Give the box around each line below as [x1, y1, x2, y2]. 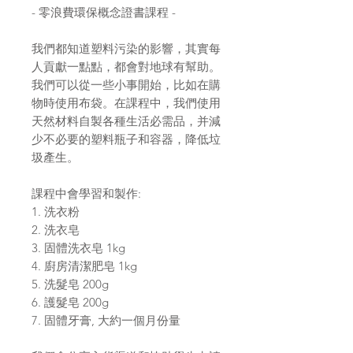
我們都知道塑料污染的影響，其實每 [32, 41, 221, 57]
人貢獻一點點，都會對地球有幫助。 [32, 59, 221, 75]
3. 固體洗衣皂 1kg [32, 240, 125, 256]
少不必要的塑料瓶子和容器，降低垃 [32, 132, 221, 147]
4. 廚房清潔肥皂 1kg [32, 258, 137, 274]
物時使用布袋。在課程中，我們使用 [32, 95, 221, 111]
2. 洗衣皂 [32, 222, 80, 238]
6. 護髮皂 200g [32, 295, 109, 310]
